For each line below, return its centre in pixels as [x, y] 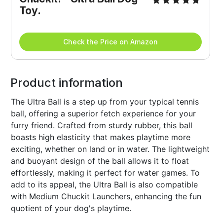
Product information [67, 83]
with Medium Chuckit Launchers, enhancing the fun [106, 197]
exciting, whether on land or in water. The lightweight [110, 149]
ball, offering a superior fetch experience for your [104, 114]
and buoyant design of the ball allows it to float [100, 161]
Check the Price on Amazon [110, 42]
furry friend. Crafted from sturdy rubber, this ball [102, 126]
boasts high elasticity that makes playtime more [101, 137]
